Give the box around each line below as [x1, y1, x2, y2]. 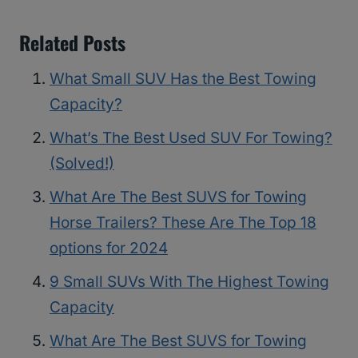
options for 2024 [50, 239, 168, 258]
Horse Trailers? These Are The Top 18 [50, 213, 316, 233]
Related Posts [19, 28, 125, 58]
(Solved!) [50, 154, 114, 173]
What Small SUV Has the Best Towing [50, 70, 316, 89]
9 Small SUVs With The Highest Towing [50, 272, 329, 292]
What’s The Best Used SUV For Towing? [50, 129, 332, 148]
